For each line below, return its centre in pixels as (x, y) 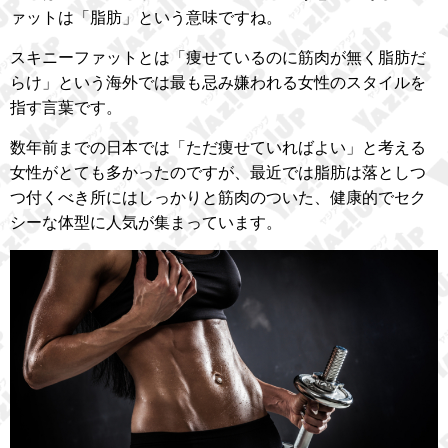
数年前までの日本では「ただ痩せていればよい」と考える (218, 147)
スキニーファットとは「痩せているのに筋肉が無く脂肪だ (218, 57)
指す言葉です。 (66, 107)
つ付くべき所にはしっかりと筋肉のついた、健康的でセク (218, 197)
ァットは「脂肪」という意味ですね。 (146, 17)
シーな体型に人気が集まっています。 (146, 222)
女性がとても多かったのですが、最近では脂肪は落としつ (218, 172)
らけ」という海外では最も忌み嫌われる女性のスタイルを (218, 82)
